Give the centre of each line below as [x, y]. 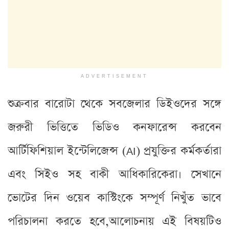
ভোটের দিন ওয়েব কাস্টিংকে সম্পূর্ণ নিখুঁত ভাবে [114, 198]
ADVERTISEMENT [114, 76]
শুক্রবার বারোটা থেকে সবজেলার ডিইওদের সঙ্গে [114, 104]
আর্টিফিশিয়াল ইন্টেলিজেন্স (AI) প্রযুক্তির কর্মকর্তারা [114, 151]
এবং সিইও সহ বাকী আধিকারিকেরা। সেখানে [114, 174]
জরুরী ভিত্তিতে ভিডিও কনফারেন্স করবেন [114, 127]
